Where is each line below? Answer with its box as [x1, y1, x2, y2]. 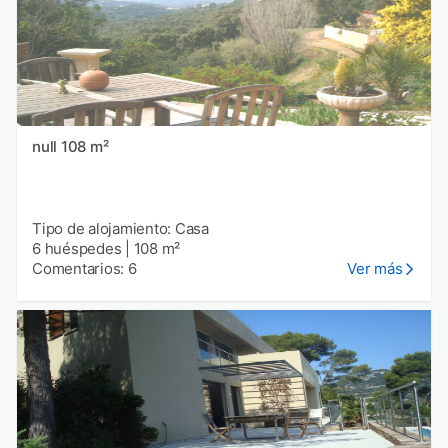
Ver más [347, 258, 403, 278]
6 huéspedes [32, 238, 122, 258]
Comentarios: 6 [32, 258, 137, 278]
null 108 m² [60, 136, 109, 156]
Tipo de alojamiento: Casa [32, 218, 209, 238]
